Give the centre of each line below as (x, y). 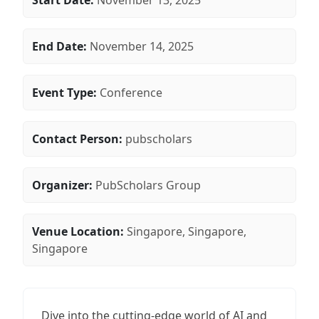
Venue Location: (78, 231)
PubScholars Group (148, 185)
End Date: (59, 46)
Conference (131, 93)
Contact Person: (77, 139)
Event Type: (64, 93)
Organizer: (62, 185)
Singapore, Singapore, (187, 231)
